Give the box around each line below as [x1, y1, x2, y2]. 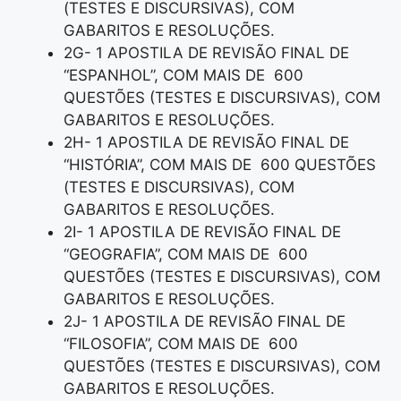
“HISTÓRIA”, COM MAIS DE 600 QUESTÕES [64, 156, 376, 175]
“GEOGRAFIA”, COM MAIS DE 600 [64, 245, 308, 264]
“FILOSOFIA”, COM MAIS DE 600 [64, 335, 298, 354]
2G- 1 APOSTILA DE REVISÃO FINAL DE [64, 44, 349, 63]
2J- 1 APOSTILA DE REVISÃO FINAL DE [64, 312, 346, 331]
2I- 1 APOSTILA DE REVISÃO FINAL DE [64, 223, 341, 242]
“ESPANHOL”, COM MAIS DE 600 [64, 66, 303, 85]
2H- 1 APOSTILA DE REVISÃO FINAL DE [64, 133, 349, 152]
